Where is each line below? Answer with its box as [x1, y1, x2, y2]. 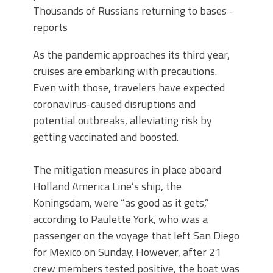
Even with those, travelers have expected [33, 79, 225, 96]
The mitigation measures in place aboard [33, 161, 221, 178]
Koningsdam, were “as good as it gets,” [33, 194, 209, 211]
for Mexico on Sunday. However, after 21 [33, 244, 221, 260]
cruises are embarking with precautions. [33, 63, 217, 79]
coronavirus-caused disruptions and [33, 96, 196, 112]
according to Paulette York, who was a [33, 211, 208, 227]
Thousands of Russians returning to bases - [33, 2, 233, 19]
